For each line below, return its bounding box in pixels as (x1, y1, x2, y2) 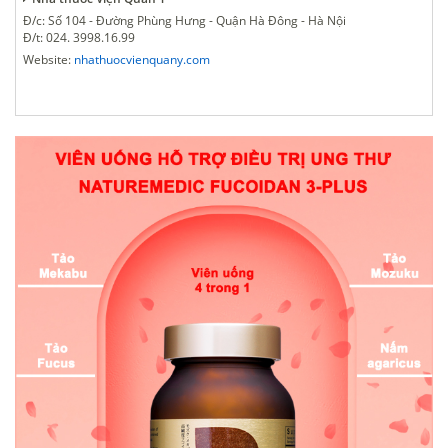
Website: (23, 51, 74, 68)
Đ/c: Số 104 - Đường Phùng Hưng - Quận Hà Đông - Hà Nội (23, 12, 346, 29)
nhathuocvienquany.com (74, 51, 210, 68)
